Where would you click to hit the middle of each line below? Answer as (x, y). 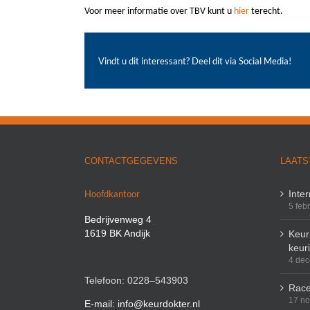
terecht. (266, 11)
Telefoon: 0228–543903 (136, 281)
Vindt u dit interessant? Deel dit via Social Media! (195, 61)
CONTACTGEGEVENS (131, 161)
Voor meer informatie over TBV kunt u (159, 11)
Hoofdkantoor (112, 194)
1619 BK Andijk (117, 234)
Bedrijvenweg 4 (118, 220)
